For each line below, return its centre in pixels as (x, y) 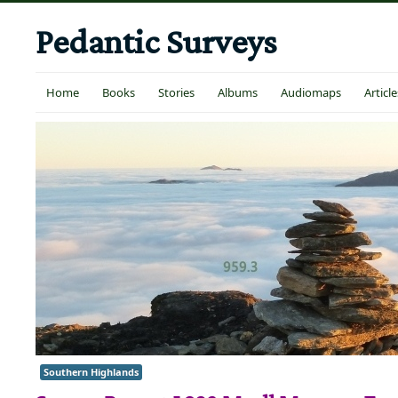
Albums (238, 92)
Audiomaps (311, 92)
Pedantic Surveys (156, 41)
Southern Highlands (91, 372)
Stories (176, 92)
